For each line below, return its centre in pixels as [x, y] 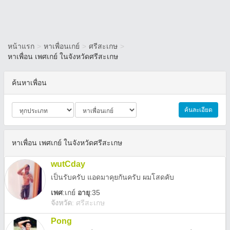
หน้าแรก [21, 46]
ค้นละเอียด [198, 110]
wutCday [68, 164]
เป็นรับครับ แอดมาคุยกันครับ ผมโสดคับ [112, 177]
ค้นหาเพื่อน [29, 83]
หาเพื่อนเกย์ [62, 46]
